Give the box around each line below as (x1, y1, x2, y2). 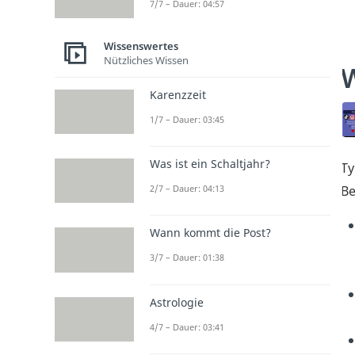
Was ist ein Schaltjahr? (150, 156, 270, 172)
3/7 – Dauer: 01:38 (150, 251, 224, 264)
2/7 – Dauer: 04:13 (150, 182, 224, 195)
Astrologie (150, 294, 204, 310)
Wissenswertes (104, 39, 178, 54)
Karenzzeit (150, 86, 206, 102)
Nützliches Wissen (104, 53, 189, 68)
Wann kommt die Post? (150, 225, 271, 241)
